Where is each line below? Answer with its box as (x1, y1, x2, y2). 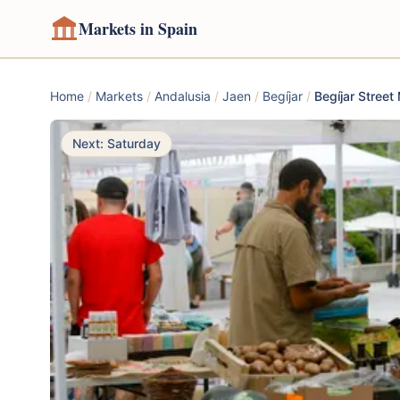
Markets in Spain (79, 17, 197, 40)
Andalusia (154, 88, 211, 104)
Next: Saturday (72, 136, 161, 151)
